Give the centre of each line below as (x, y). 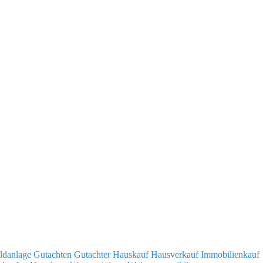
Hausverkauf (176, 254)
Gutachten (54, 254)
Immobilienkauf (230, 254)
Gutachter (93, 254)
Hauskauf (132, 254)
